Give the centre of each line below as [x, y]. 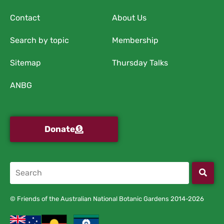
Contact [25, 17]
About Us [129, 17]
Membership [135, 40]
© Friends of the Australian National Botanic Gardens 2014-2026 [107, 198]
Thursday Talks [140, 62]
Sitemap [25, 62]
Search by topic [39, 40]
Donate [60, 129]
